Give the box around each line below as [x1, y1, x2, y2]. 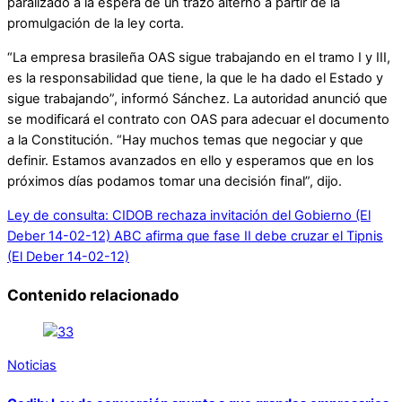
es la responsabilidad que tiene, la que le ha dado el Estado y [7, 70, 383, 87]
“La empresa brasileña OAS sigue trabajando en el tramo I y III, [7, 49, 390, 66]
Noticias [7, 357, 57, 374]
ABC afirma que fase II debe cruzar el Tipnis [110, 227, 383, 244]
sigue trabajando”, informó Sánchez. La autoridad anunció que [7, 91, 388, 108]
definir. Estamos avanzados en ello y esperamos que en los [7, 153, 374, 170]
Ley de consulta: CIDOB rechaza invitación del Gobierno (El [7, 206, 371, 223]
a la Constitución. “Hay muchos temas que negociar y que [7, 132, 363, 149]
